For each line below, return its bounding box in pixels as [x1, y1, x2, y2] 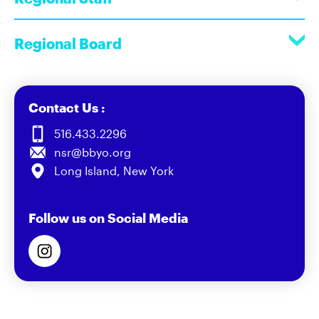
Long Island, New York [54, 163, 174, 177]
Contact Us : [28, 99, 105, 115]
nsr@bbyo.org [54, 145, 131, 159]
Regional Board [14, 34, 122, 52]
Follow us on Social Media [28, 209, 188, 226]
